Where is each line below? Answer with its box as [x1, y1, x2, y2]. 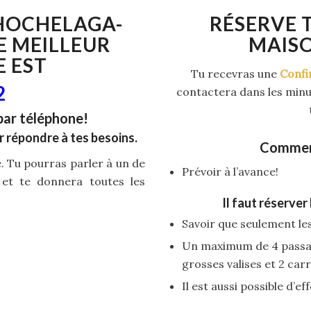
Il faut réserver [222, 194, 310, 210]
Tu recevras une [190, 66, 280, 81]
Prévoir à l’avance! [182, 164, 278, 178]
